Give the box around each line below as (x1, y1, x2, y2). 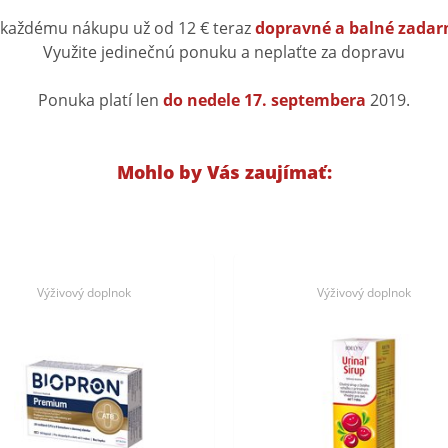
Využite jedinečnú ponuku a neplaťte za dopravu (43, 41, 405, 63)
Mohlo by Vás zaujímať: (116, 160, 332, 184)
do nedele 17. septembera (159, 89, 366, 111)
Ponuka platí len (38, 89, 159, 111)
